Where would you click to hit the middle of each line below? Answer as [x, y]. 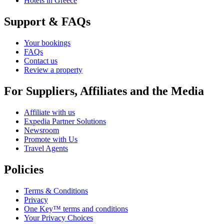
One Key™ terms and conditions [76, 208]
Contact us [41, 61]
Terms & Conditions [56, 190]
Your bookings [47, 43]
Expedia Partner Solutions [65, 121]
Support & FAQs [47, 22]
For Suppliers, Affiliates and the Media [104, 91]
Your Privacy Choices [58, 217]
